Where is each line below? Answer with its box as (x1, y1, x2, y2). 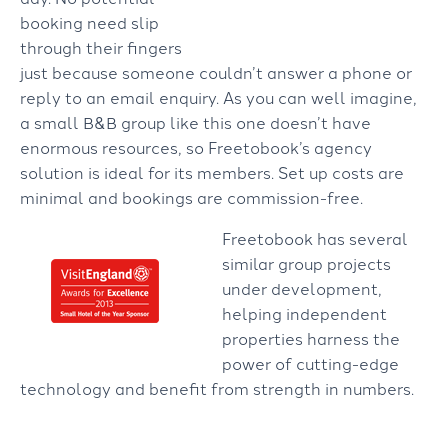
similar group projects (222, 252, 391, 274)
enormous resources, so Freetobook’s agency (20, 136, 372, 158)
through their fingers (20, 36, 182, 58)
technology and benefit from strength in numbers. (20, 377, 414, 399)
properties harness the (222, 327, 400, 349)
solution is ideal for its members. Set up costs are (20, 161, 404, 183)
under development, (222, 277, 382, 299)
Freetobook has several (222, 227, 408, 249)
